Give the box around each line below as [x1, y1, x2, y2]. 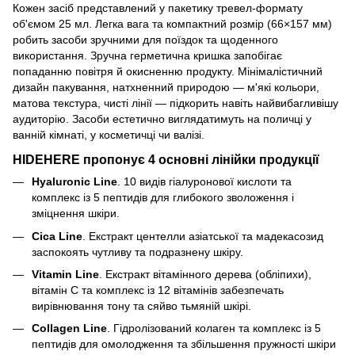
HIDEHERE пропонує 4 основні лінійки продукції [13, 152, 319, 167]
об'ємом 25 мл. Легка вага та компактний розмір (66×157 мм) [13, 17, 332, 31]
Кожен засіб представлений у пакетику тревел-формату [13, 2, 303, 15]
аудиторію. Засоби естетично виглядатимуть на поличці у [13, 113, 311, 126]
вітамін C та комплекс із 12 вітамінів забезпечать [32, 283, 284, 296]
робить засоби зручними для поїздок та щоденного [13, 33, 278, 47]
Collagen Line [32, 322, 107, 335]
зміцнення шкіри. [32, 207, 120, 220]
